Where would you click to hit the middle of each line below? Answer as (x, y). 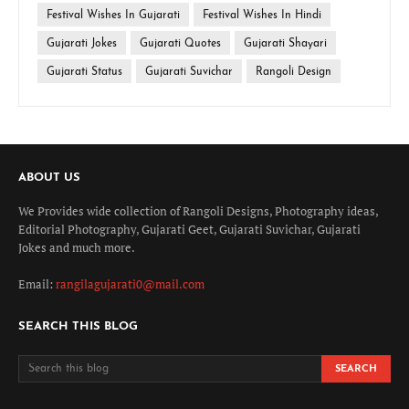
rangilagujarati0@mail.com (130, 283)
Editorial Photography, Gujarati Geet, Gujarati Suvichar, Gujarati (189, 229)
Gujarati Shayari (285, 43)
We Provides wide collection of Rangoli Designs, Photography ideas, (198, 210)
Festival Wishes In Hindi (262, 15)
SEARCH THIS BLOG (78, 326)
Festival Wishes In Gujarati (113, 15)
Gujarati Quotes (180, 43)
